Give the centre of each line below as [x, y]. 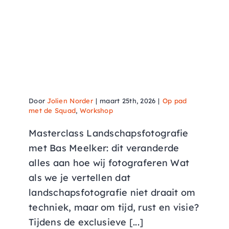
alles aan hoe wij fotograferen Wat [109, 163]
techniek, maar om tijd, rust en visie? [114, 208]
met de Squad [52, 111]
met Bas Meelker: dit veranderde [104, 148]
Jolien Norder [70, 101]
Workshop [96, 111]
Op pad [175, 101]
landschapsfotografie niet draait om [112, 193]
